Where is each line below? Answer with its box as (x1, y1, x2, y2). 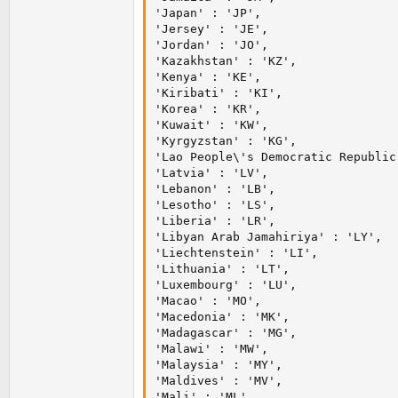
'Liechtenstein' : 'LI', (155, 246, 318, 260)
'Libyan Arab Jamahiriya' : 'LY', (155, 230, 382, 244)
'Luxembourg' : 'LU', (155, 278, 297, 292)
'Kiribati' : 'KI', (155, 86, 283, 100)
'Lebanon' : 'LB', (155, 182, 275, 196)
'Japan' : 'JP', (155, 6, 261, 20)
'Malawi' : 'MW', (155, 342, 268, 356)
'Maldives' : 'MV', (155, 374, 283, 388)
